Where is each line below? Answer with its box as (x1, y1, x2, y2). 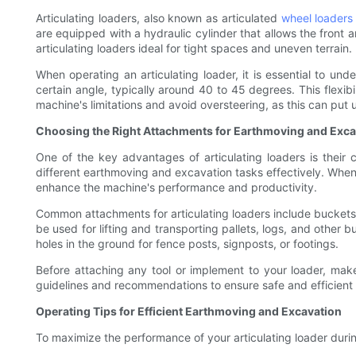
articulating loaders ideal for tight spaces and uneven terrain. (36, 41, 352, 56)
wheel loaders (281, 11, 354, 25)
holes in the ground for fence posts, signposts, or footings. (36, 237, 339, 251)
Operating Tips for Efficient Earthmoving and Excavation (36, 304, 342, 319)
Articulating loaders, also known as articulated (36, 11, 281, 25)
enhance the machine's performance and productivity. (36, 180, 317, 195)
